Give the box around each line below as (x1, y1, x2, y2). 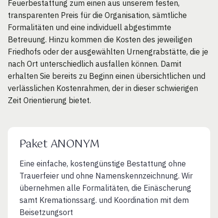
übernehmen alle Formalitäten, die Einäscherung (19, 182, 191, 193)
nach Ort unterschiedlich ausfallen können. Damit (8, 59, 182, 69)
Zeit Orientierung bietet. (8, 95, 91, 106)
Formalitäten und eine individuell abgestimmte (8, 22, 171, 33)
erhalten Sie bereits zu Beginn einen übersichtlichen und (8, 71, 205, 81)
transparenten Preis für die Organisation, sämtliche (8, 10, 187, 20)
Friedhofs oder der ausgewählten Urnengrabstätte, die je (8, 47, 208, 57)
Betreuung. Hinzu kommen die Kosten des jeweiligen (8, 35, 192, 45)
